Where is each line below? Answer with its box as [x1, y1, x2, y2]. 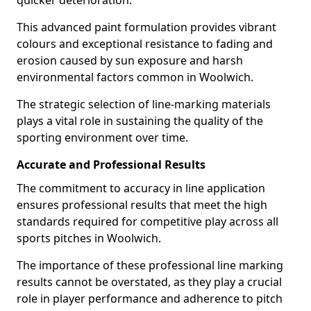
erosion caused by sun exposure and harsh [17, 53, 243, 68]
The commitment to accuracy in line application [17, 180, 265, 196]
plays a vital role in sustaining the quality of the [17, 113, 263, 128]
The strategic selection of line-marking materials [17, 96, 271, 112]
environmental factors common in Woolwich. [17, 69, 253, 85]
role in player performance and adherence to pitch [17, 291, 283, 306]
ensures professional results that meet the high [17, 197, 267, 212]
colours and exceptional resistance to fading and [17, 36, 273, 51]
